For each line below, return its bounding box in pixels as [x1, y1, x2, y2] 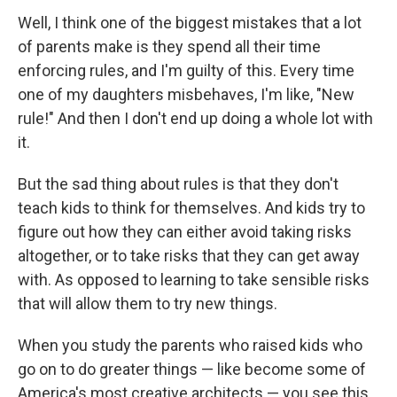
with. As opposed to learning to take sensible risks [18, 270, 370, 289]
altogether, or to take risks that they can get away [18, 246, 360, 265]
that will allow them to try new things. [18, 294, 277, 313]
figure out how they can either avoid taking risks [18, 222, 352, 241]
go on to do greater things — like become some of [18, 360, 366, 378]
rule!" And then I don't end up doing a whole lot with [18, 109, 373, 128]
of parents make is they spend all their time [18, 37, 321, 56]
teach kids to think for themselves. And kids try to [18, 198, 365, 217]
